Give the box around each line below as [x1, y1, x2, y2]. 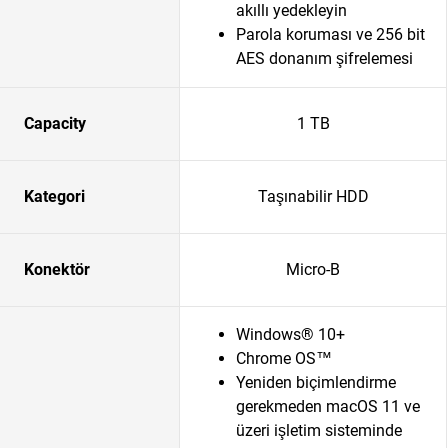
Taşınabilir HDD [257, 187, 369, 206]
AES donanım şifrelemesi [236, 49, 413, 68]
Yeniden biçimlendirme [236, 373, 396, 392]
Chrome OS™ [236, 349, 332, 368]
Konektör [24, 260, 90, 279]
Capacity [24, 114, 86, 133]
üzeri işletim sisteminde [236, 421, 402, 440]
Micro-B [286, 260, 340, 279]
